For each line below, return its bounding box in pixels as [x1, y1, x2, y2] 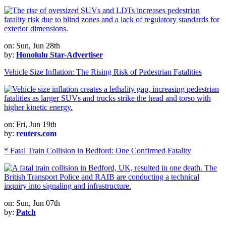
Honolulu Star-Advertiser [16, 50, 103, 59]
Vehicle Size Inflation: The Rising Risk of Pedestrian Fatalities [4, 67, 202, 76]
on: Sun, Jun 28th [4, 41, 60, 50]
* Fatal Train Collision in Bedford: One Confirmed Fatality [4, 146, 191, 155]
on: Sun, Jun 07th [4, 198, 60, 207]
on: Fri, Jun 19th [4, 120, 56, 129]
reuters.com [16, 129, 56, 138]
